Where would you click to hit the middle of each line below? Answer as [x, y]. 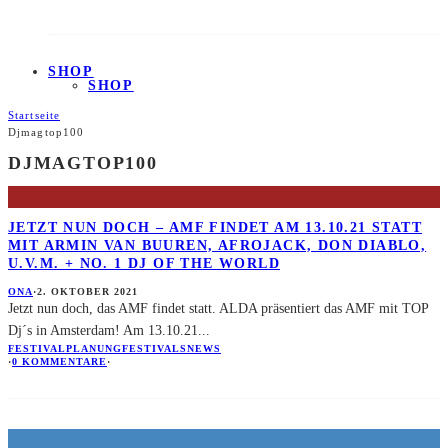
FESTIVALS [154, 348]
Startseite [34, 114]
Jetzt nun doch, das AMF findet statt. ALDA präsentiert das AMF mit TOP [218, 308]
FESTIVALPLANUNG [65, 348]
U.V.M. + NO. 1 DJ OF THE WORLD [144, 264]
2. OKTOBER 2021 [87, 291]
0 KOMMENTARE [59, 361]
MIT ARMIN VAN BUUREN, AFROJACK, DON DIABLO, [217, 246]
